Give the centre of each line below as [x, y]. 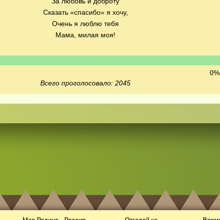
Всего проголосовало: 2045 [85, 83]
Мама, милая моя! [85, 35]
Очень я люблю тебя [85, 24]
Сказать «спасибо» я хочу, [85, 12]
